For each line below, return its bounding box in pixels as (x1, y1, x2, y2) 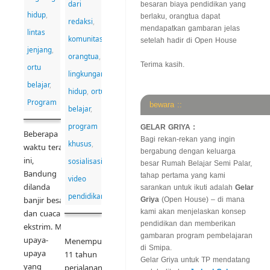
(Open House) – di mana (159, 195, 245, 204)
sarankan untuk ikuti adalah (140, 183, 235, 192)
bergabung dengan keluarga (140, 147, 236, 156)
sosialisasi (67, 156, 102, 166)
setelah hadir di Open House (140, 36, 237, 45)
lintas (27, 27, 45, 37)
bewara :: (149, 100, 182, 110)
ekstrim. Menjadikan (24, 221, 97, 233)
